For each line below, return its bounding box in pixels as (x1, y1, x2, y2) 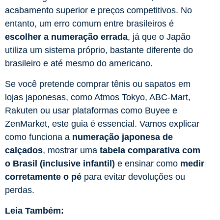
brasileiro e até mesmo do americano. (5, 58, 153, 69)
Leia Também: (5, 206, 64, 216)
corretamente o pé (5, 172, 82, 182)
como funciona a (5, 132, 72, 142)
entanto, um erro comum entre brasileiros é (5, 19, 174, 29)
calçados (5, 145, 43, 156)
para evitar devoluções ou (82, 172, 185, 182)
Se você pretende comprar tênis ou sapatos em (5, 79, 191, 89)
